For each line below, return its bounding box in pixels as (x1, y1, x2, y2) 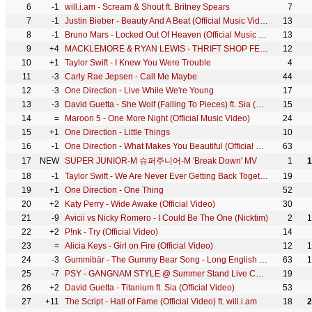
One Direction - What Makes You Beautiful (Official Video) (256, 141, 264, 151)
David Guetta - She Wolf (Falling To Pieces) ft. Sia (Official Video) (256, 100, 264, 109)
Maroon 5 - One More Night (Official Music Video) (65, 114, 250, 123)
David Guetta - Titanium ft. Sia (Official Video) (65, 283, 235, 292)
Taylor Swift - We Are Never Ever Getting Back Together (260, 171, 268, 181)
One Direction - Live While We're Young (65, 86, 214, 95)
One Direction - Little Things (65, 127, 170, 137)
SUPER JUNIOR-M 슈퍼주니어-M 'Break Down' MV (65, 156, 257, 166)
